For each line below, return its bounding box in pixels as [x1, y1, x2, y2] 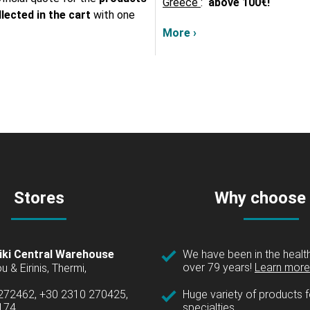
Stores [13, 188, 64, 208]
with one [93, 8, 135, 22]
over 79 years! [183, 261, 255, 275]
